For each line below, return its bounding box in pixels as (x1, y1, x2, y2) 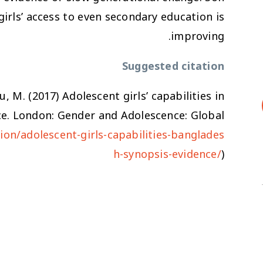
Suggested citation (122, 55, 224, 77)
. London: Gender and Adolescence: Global (6, 104, 224, 127)
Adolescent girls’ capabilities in (62, 85, 224, 107)
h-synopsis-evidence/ (113, 143, 221, 166)
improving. (171, 25, 224, 48)
